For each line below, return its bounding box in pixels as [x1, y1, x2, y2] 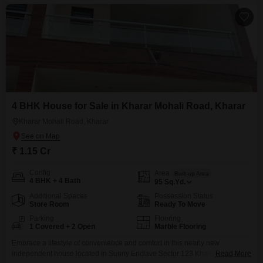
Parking [29, 214, 54, 222]
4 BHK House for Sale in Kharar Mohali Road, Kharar [12, 101, 245, 111]
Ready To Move [154, 200, 205, 208]
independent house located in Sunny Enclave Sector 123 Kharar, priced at [12, 249, 247, 258]
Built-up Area [174, 170, 209, 177]
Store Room [29, 200, 69, 208]
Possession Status [154, 192, 213, 200]
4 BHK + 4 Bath [29, 177, 80, 185]
